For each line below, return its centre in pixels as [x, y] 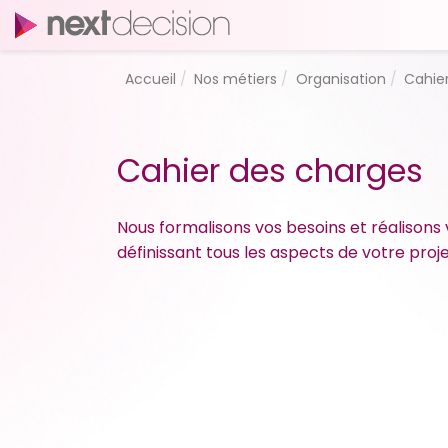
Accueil [150, 78]
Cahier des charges [270, 170]
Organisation [340, 78]
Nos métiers [235, 78]
